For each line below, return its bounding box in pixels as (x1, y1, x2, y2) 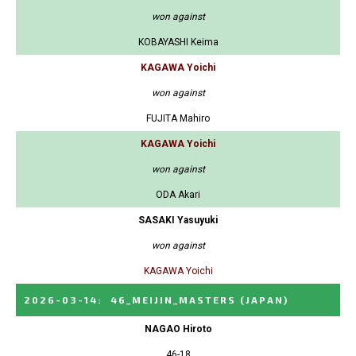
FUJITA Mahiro (146, 112, 210, 124)
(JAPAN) (240, 293, 288, 305)
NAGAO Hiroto (144, 323, 212, 335)
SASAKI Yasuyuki (138, 214, 218, 226)
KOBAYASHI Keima (137, 36, 219, 48)
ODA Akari (156, 188, 200, 200)
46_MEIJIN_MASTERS (110, 293, 236, 305)
